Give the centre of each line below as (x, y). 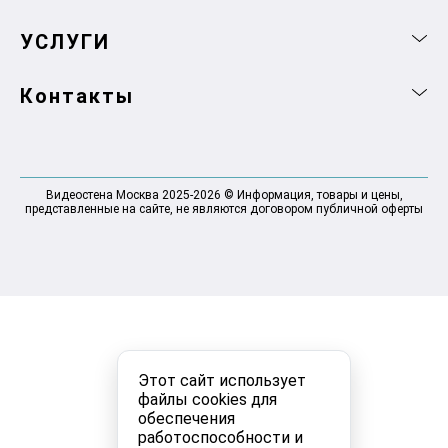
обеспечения (186, 418)
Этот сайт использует (222, 380)
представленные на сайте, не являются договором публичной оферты (224, 208)
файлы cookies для (207, 399)
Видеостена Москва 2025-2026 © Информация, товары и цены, (224, 194)
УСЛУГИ (65, 41)
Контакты (77, 95)
